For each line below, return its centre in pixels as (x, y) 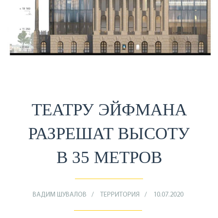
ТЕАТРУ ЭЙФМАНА (109, 110)
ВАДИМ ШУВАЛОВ (59, 195)
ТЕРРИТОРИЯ (120, 195)
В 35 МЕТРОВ (109, 158)
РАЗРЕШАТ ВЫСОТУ (109, 134)
